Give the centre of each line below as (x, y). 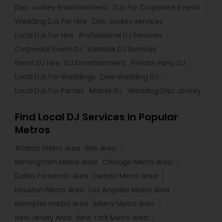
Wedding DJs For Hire (51, 21)
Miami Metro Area (124, 204)
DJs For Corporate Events (157, 7)
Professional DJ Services (121, 35)
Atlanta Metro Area (48, 148)
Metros (32, 130)
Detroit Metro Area (126, 176)
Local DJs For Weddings (55, 77)
